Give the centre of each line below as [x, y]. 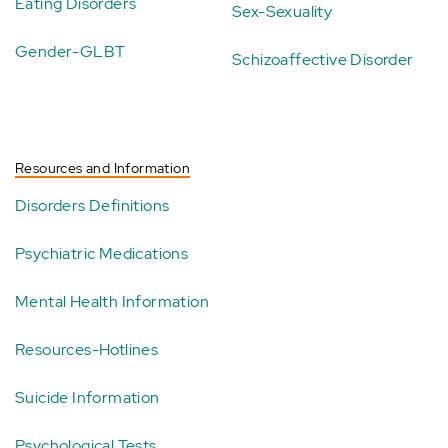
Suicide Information [87, 397]
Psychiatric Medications [102, 253]
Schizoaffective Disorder [323, 59]
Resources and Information [102, 168]
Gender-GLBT [70, 51]
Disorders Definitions [92, 205]
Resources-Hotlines [87, 349]
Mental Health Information [112, 301]
